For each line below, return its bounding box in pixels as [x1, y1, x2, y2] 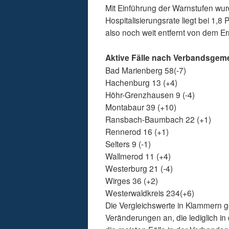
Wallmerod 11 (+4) [105, 150, 171, 162]
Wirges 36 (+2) [105, 175, 158, 187]
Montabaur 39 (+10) [105, 101, 177, 113]
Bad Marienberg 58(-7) [105, 64, 187, 76]
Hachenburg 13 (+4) [105, 77, 178, 88]
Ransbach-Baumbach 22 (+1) [105, 113, 212, 125]
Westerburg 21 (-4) [105, 163, 173, 174]
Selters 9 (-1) [105, 138, 151, 150]
